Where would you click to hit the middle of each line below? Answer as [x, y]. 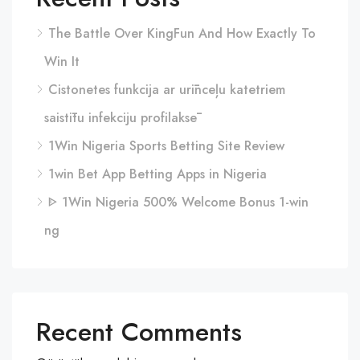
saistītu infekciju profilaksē [121, 118]
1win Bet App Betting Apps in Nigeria [157, 174]
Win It [62, 61]
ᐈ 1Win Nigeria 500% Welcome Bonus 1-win [178, 202]
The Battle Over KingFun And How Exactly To [182, 33]
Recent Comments [139, 332]
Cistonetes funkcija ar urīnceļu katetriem [167, 90]
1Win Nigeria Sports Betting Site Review [166, 146]
